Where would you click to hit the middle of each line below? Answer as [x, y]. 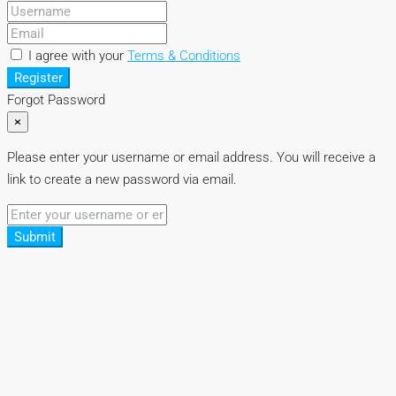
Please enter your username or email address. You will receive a [191, 157]
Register [38, 77]
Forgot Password [56, 99]
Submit [35, 236]
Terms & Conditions [184, 55]
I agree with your [78, 55]
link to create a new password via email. [122, 179]
